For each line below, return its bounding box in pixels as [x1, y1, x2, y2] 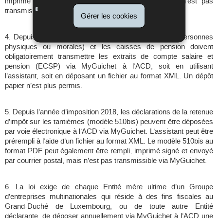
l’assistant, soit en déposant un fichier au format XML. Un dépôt [5, 71, 213, 81]
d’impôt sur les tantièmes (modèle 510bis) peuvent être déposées [5, 117, 213, 127]
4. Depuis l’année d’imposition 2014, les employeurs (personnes [5, 32, 213, 42]
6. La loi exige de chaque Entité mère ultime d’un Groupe [5, 182, 213, 192]
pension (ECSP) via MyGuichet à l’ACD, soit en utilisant [5, 61, 213, 72]
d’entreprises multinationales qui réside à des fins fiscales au [5, 192, 213, 202]
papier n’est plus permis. [5, 81, 82, 91]
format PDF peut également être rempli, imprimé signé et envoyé [5, 146, 213, 156]
